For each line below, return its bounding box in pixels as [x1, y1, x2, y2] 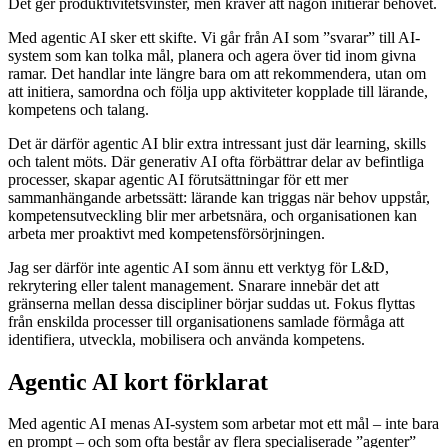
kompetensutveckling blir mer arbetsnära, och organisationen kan [8, 206, 417, 224]
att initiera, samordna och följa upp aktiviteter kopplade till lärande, [8, 82, 428, 100]
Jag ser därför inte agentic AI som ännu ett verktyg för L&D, [8, 258, 389, 276]
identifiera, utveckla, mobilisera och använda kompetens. [8, 330, 365, 348]
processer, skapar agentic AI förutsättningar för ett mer [8, 170, 348, 188]
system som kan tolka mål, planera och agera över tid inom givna [8, 46, 416, 64]
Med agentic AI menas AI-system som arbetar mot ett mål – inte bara [8, 415, 439, 433]
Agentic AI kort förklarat [8, 368, 268, 395]
